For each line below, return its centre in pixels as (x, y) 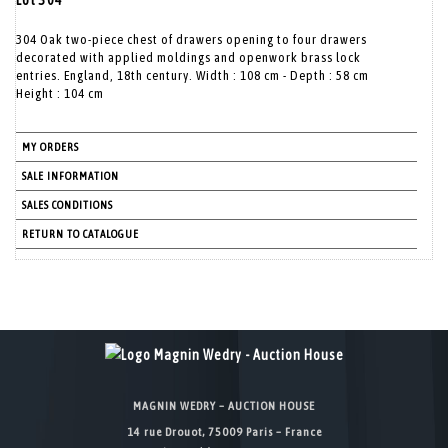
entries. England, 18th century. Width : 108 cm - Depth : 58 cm (192, 75)
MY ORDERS (50, 147)
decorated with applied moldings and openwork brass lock (188, 57)
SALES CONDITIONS (67, 205)
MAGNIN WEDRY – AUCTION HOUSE (224, 406)
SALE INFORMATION (70, 176)
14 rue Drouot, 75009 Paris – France (224, 432)
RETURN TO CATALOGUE (80, 234)
